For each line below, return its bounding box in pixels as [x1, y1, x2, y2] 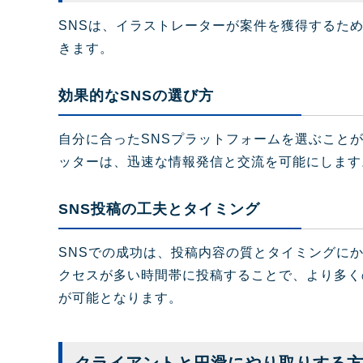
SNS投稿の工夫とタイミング [58, 201, 260, 218]
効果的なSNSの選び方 [58, 88, 214, 105]
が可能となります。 [58, 291, 182, 305]
